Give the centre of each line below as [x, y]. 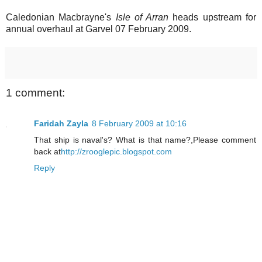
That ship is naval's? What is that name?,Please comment [145, 139]
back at [47, 151]
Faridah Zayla [61, 123]
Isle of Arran [142, 18]
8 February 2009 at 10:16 [139, 123]
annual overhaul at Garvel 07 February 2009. [99, 29]
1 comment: [35, 93]
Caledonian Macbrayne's [61, 18]
